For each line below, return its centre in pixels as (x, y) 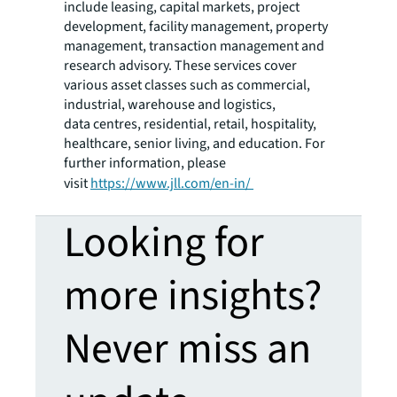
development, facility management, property (196, 26)
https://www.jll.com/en (160, 183)
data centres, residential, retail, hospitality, (190, 124)
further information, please (145, 163)
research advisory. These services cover (180, 65)
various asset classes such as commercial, (187, 85)
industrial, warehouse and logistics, (170, 104)
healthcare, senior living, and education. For (195, 143)
